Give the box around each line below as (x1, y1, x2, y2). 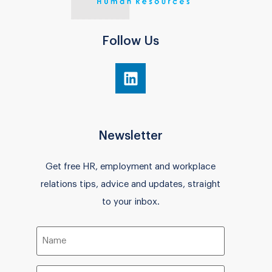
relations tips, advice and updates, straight (41, 180, 221, 189)
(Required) (38, 237, 76, 245)
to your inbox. (101, 197, 160, 207)
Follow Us (102, 35, 160, 48)
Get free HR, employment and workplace (46, 162, 216, 172)
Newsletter (98, 130, 163, 143)
